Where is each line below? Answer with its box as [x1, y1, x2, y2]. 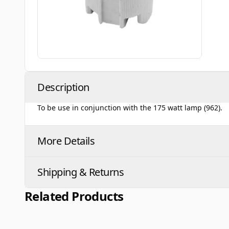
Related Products [25, 188, 124, 204]
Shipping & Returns [37, 165, 124, 179]
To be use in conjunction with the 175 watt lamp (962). [37, 103, 222, 112]
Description [37, 80, 89, 94]
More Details [37, 134, 95, 148]
